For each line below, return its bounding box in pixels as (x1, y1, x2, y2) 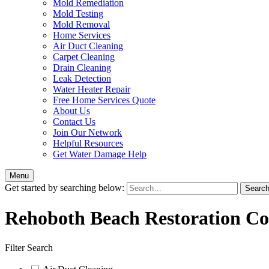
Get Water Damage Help (53, 149, 147, 159)
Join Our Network (53, 127, 122, 138)
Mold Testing (53, 8, 103, 19)
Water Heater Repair (53, 84, 130, 94)
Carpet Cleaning (53, 52, 115, 62)
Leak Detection (53, 73, 111, 83)
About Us (53, 106, 90, 116)
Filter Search (5, 242, 53, 253)
